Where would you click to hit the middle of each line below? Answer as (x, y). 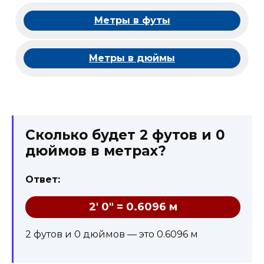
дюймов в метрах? (96, 151)
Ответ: (43, 179)
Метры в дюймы (132, 58)
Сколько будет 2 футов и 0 (125, 135)
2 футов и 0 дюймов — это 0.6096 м (112, 234)
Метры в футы (132, 20)
